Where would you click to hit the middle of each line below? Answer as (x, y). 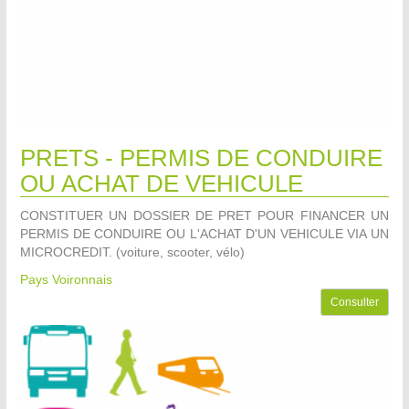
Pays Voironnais (66, 279)
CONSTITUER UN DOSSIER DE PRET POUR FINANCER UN (204, 215)
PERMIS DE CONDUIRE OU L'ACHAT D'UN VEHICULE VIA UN (204, 233)
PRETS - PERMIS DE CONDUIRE (201, 157)
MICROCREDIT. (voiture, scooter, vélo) (132, 252)
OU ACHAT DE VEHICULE (162, 183)
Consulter (355, 302)
